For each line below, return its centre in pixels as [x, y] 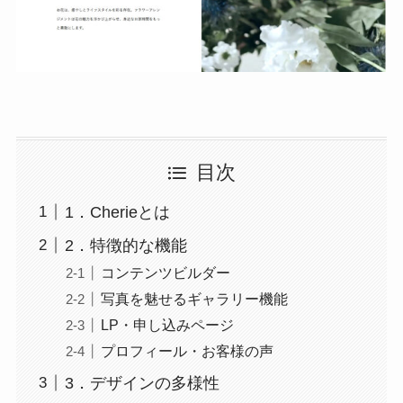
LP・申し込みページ [167, 324]
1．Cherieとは [117, 212]
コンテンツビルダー [165, 272]
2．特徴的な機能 [125, 245]
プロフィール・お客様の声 [187, 350]
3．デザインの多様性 [142, 383]
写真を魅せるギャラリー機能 [194, 298]
